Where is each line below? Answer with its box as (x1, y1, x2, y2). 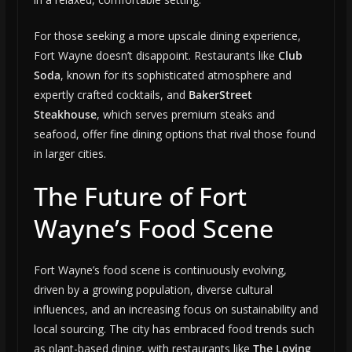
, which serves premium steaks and (96, 107, 275, 123)
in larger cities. (33, 146, 106, 162)
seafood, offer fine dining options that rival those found (33, 126, 316, 142)
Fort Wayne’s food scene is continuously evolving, (33, 262, 287, 278)
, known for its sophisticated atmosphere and (60, 68, 291, 83)
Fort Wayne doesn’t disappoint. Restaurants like (33, 48, 278, 64)
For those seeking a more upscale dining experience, (33, 28, 301, 44)
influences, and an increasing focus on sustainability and (33, 302, 318, 317)
